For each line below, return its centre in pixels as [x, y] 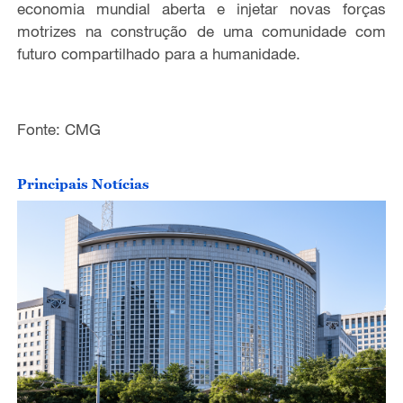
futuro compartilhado [90, 54]
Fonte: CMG [58, 130]
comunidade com [324, 31]
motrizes [51, 31]
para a [186, 54]
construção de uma [182, 31]
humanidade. [254, 54]
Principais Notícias [83, 183]
